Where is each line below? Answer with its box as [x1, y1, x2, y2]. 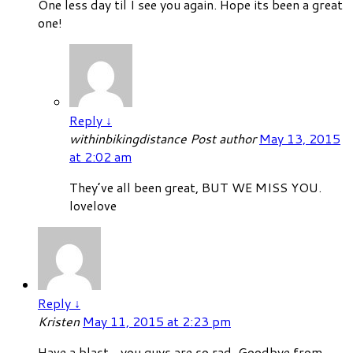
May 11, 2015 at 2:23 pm [83, 311, 231, 330]
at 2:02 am [69, 147, 132, 165]
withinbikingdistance [69, 128, 190, 147]
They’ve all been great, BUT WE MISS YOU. [69, 177, 321, 196]
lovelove [69, 195, 117, 214]
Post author [190, 128, 256, 147]
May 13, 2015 [259, 128, 340, 147]
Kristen [38, 311, 83, 330]
